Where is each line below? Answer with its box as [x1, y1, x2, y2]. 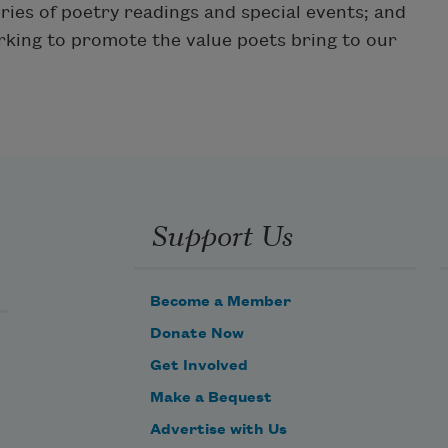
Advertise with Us [150, 421, 287, 438]
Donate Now [150, 325, 244, 342]
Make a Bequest [150, 389, 272, 406]
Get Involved [150, 357, 248, 374]
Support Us [151, 212, 293, 255]
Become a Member [150, 293, 291, 310]
